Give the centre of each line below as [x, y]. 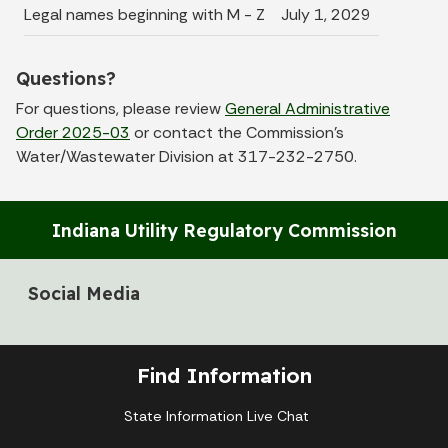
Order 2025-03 [73, 132]
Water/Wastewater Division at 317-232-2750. [186, 156]
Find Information [224, 375]
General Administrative [307, 108]
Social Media [84, 292]
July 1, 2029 [326, 14]
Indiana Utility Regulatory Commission [224, 229]
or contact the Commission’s [237, 132]
